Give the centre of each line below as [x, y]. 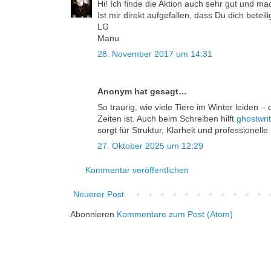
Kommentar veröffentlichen [137, 170]
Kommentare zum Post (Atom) [175, 214]
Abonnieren [93, 214]
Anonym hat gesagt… [142, 92]
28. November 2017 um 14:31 [155, 54]
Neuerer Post [99, 194]
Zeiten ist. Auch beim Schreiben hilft [167, 119]
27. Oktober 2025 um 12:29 [150, 146]
